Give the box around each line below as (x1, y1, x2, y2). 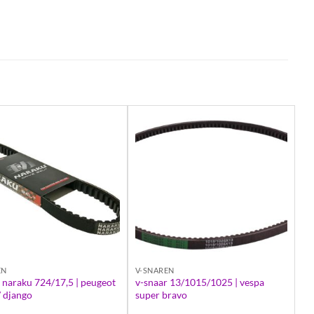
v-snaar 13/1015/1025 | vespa (135, 276, 264, 289)
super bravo (135, 289, 187, 301)
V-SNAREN (135, 265, 175, 275)
